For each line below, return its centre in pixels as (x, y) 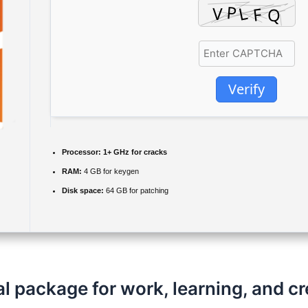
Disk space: (83, 190)
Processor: (81, 152)
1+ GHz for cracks (134, 152)
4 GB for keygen (110, 171)
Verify (246, 89)
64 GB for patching (136, 190)
